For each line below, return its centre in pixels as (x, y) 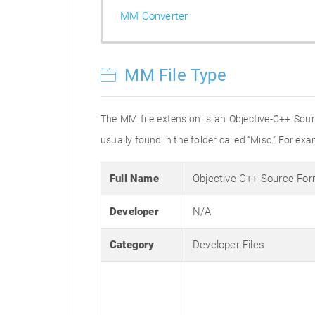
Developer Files (229, 245)
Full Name (134, 179)
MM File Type (173, 75)
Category (132, 245)
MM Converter (154, 16)
